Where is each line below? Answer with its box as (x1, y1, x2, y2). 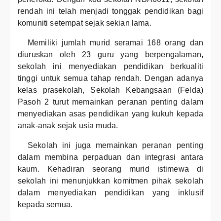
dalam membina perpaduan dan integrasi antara (18, 153, 203, 161)
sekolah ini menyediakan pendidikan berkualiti (18, 62, 203, 71)
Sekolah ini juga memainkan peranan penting (28, 141, 203, 149)
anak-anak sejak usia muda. (18, 121, 118, 130)
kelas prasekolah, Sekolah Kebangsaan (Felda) (18, 86, 203, 94)
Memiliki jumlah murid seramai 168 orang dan (28, 38, 203, 47)
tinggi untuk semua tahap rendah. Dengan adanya (18, 74, 203, 82)
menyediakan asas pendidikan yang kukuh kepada (18, 110, 203, 118)
